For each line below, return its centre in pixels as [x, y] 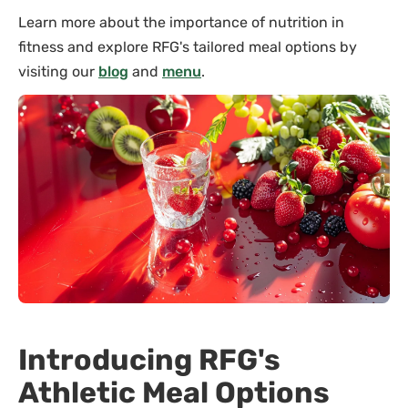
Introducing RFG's [149, 359]
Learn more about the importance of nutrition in [181, 23]
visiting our [58, 72]
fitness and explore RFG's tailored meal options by [188, 47]
